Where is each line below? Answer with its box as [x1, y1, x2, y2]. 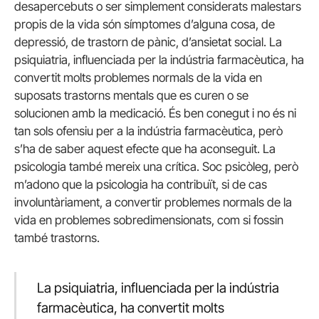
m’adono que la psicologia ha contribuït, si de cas [14, 177, 267, 192]
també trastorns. [14, 230, 100, 245]
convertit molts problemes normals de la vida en [14, 70, 262, 85]
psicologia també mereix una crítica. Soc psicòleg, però [14, 159, 298, 174]
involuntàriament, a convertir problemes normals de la [14, 194, 292, 209]
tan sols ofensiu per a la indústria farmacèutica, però [14, 123, 283, 138]
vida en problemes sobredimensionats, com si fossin [14, 212, 283, 227]
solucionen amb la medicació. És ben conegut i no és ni [14, 105, 296, 120]
